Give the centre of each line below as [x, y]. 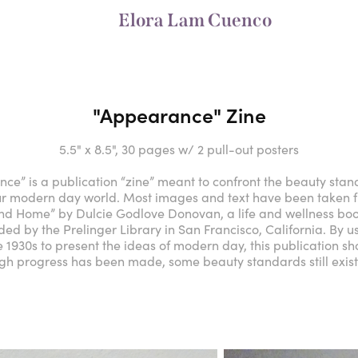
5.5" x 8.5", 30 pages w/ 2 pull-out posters [179, 149]
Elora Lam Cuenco [195, 20]
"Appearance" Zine [179, 115]
